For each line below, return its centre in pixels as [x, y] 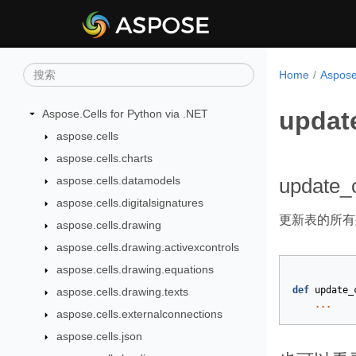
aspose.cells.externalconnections [139, 314]
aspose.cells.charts [104, 158]
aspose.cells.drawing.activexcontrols [147, 247]
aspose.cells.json [99, 336]
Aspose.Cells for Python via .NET [125, 114]
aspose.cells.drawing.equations [135, 269]
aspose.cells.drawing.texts [122, 292]
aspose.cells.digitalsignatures [130, 203]
